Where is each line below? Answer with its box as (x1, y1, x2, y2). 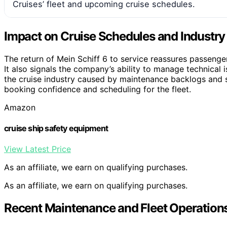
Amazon (4, 102, 35, 112)
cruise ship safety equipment (4, 123, 108, 134)
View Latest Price (4, 144, 71, 155)
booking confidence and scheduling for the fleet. (4, 84, 191, 94)
